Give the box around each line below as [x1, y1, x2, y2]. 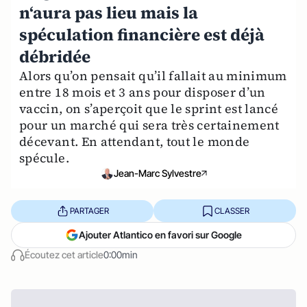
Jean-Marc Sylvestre [114, 167, 201, 179]
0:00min [103, 249, 138, 260]
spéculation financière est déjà [19, 23, 265, 46]
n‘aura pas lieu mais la [19, 1, 198, 24]
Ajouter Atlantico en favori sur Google [79, 229, 242, 241]
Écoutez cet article [25, 249, 103, 260]
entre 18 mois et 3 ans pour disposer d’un [19, 84, 266, 101]
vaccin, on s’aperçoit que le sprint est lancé [19, 100, 279, 117]
